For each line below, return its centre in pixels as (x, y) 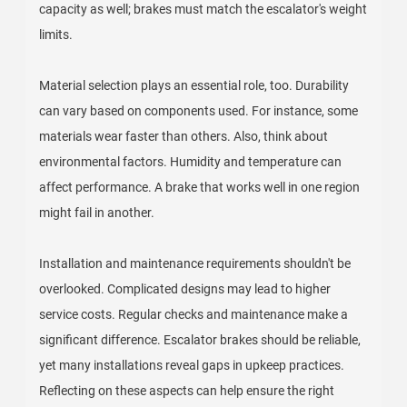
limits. (56, 35)
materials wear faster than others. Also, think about (184, 136)
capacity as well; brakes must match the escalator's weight (203, 9)
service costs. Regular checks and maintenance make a (194, 314)
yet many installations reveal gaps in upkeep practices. (192, 365)
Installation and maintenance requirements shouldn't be (195, 263)
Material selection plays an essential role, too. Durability (194, 85)
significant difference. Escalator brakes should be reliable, (200, 340)
